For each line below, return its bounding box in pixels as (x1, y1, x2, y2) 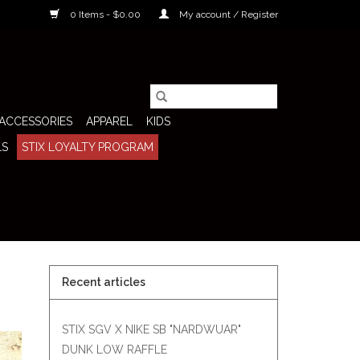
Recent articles (62, 276, 145, 288)
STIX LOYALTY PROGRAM (22, 141, 153, 153)
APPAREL (86, 115, 133, 128)
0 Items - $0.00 (67, 9, 143, 20)
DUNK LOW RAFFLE (62, 343, 167, 356)
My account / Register (177, 9, 278, 20)
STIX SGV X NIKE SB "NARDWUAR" (62, 323, 241, 336)
